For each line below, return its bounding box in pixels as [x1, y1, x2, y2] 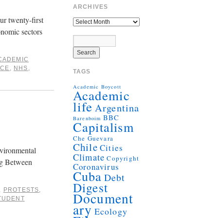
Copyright [107, 153, 140, 163]
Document [73, 189, 134, 207]
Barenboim [73, 114, 101, 122]
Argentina [94, 100, 140, 114]
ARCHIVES [73, 3, 109, 10]
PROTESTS [3, 186, 39, 193]
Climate [73, 150, 105, 163]
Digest [73, 179, 108, 196]
